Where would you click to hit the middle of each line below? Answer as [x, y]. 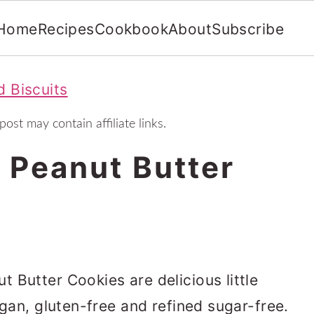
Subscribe [248, 29]
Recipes [66, 29]
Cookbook [131, 29]
